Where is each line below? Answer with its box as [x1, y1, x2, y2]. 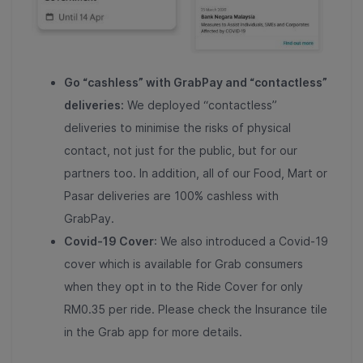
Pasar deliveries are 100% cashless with [64, 189, 279, 203]
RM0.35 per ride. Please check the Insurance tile [64, 302, 327, 317]
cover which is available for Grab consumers [64, 257, 303, 271]
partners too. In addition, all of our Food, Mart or [64, 166, 327, 181]
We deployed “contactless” [124, 98, 277, 113]
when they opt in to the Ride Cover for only [64, 280, 303, 294]
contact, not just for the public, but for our [64, 143, 297, 158]
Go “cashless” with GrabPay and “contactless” [64, 75, 327, 90]
